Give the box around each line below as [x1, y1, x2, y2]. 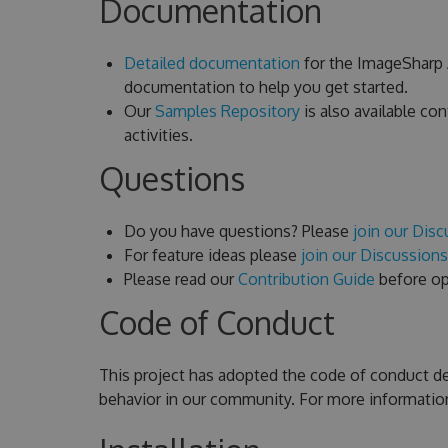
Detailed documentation [123, 52, 300, 73]
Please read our [123, 268, 238, 289]
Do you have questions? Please [123, 220, 353, 241]
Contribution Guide [237, 268, 375, 289]
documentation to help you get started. [123, 76, 408, 97]
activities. [123, 124, 193, 145]
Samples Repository [154, 100, 300, 121]
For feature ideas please [123, 244, 301, 265]
